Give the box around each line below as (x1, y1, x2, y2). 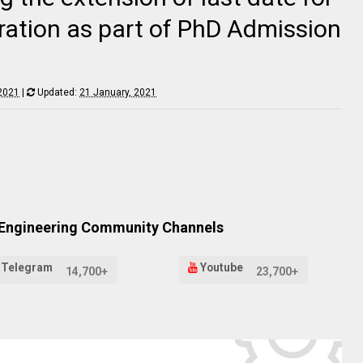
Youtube (197, 261, 246, 275)
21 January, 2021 (79, 87, 156, 98)
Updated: (35, 87, 79, 98)
